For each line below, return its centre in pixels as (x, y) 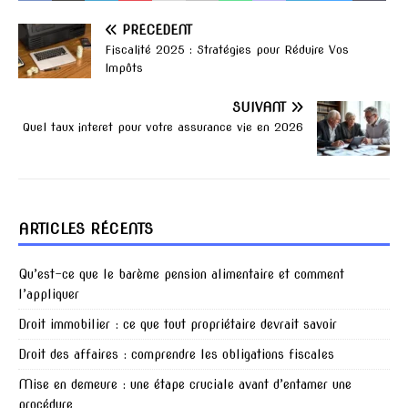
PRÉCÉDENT (157, 30)
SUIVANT (259, 107)
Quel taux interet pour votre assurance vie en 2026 (163, 127)
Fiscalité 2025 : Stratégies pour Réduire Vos (227, 49)
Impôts (124, 67)
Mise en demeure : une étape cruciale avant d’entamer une (185, 384)
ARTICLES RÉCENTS (86, 229)
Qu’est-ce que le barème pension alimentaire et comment (181, 274)
